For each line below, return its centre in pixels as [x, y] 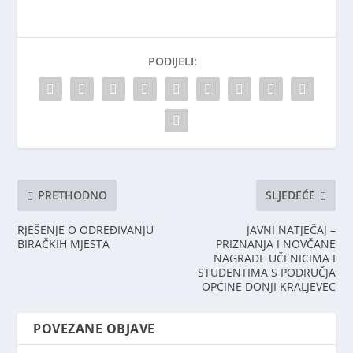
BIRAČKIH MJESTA [64, 243]
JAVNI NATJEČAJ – [291, 229]
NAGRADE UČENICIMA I [274, 258]
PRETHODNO [73, 195]
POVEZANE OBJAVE [94, 328]
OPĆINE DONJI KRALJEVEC [268, 286]
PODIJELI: [173, 61]
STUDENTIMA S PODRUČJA [266, 272]
